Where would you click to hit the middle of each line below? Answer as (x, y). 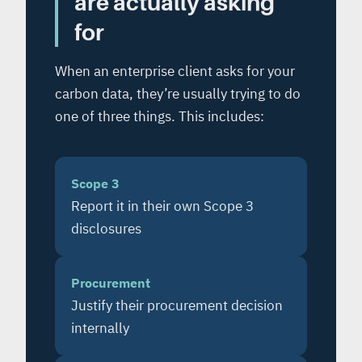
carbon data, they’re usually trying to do (178, 94)
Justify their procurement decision (177, 306)
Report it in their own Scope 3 (162, 206)
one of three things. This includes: (160, 117)
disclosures (106, 229)
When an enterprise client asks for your (175, 72)
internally (100, 328)
